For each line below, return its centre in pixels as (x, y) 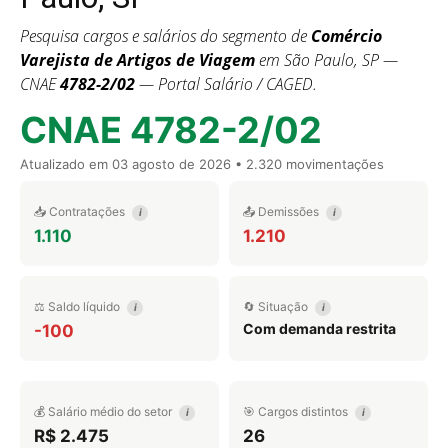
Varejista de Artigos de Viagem (137, 60)
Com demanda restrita (319, 328)
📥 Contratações (81, 211)
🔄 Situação (277, 306)
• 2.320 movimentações (307, 164)
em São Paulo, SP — (326, 60)
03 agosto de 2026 (171, 164)
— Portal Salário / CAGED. (226, 84)
